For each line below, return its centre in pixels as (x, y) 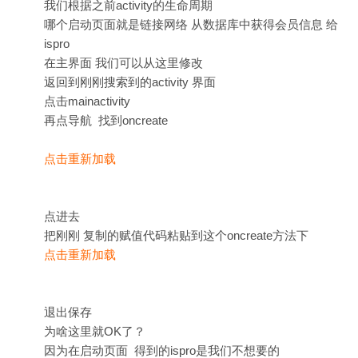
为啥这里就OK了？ (95, 331)
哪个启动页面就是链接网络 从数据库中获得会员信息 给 (191, 24)
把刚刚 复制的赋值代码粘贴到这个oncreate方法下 (176, 235)
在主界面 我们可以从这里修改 (123, 63)
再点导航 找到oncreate (106, 120)
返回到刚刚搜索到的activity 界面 (130, 82)
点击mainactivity (87, 101)
